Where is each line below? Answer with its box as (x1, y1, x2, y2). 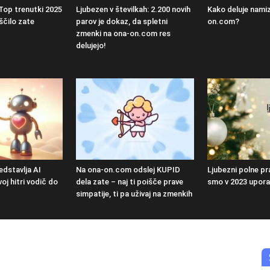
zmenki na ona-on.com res (76, 29, 171, 39)
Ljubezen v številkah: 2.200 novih (76, 5, 190, 14)
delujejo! (76, 41, 106, 51)
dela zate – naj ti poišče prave (76, 177, 183, 187)
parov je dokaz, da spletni (76, 17, 168, 27)
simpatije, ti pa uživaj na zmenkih (76, 189, 192, 199)
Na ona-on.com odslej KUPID (76, 165, 180, 175)
